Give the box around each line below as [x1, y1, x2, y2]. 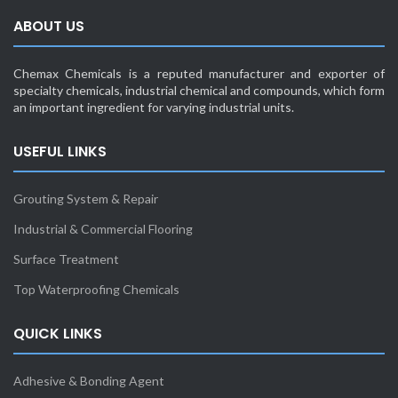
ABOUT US [13, 15, 84, 36]
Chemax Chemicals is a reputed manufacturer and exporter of [13, 65, 385, 81]
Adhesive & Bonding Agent [13, 372, 164, 388]
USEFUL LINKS [13, 140, 107, 162]
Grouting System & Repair [13, 190, 158, 206]
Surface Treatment [13, 251, 119, 267]
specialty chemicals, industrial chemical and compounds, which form [13, 82, 385, 98]
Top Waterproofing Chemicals [13, 281, 179, 297]
